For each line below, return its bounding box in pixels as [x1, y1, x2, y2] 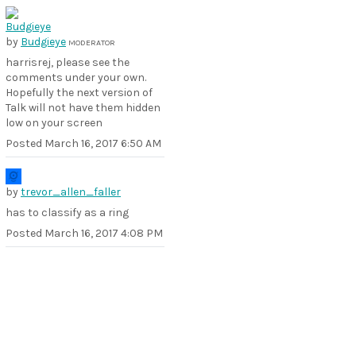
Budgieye [21, 35, 66, 48]
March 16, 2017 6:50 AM [44, 137, 161, 150]
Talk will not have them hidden [6, 101, 161, 114]
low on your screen [6, 116, 103, 130]
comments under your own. [6, 71, 146, 84]
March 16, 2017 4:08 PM [44, 226, 163, 240]
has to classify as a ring [6, 206, 129, 219]
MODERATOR [68, 37, 115, 48]
